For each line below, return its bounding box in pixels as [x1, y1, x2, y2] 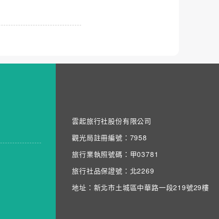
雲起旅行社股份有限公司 [72, 115, 152, 126]
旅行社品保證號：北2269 [72, 165, 154, 175]
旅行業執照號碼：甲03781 [72, 149, 159, 159]
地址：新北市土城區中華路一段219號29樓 [72, 182, 209, 192]
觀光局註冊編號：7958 [72, 132, 147, 142]
